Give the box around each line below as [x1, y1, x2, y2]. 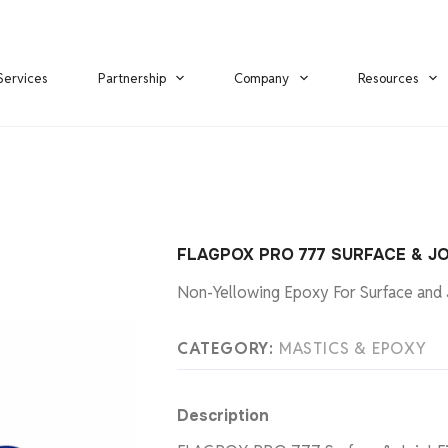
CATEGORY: [176, 338, 279, 359]
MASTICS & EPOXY [278, 338, 427, 359]
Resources [357, 69, 419, 87]
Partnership [97, 69, 166, 87]
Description [176, 405, 269, 426]
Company [234, 69, 290, 87]
